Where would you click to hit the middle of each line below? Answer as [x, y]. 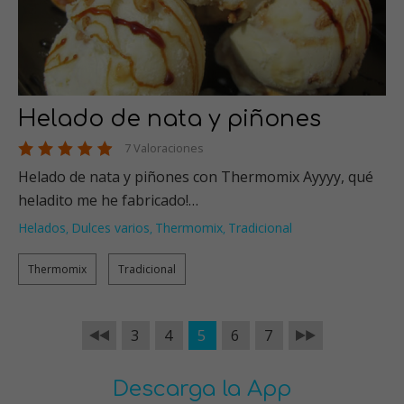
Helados [42, 227]
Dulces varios [110, 227]
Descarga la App [202, 389]
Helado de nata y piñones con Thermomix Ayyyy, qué [196, 176]
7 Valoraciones [164, 147]
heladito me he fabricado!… [108, 200]
